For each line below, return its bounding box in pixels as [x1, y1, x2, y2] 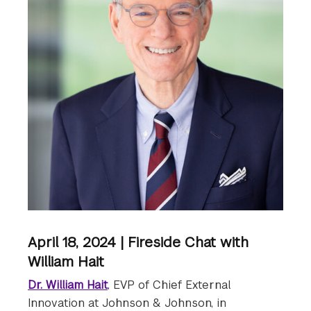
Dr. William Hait [28, 278, 108, 293]
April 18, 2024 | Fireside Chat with [28, 233, 249, 252]
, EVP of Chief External [108, 278, 230, 293]
